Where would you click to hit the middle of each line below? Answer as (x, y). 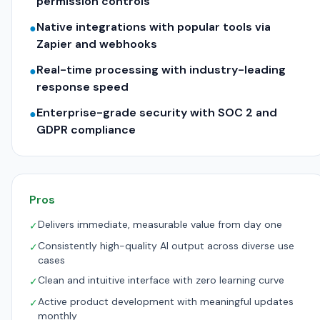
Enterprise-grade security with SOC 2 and (157, 112)
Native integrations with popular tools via (154, 27)
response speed (82, 87)
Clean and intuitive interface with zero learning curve (161, 280)
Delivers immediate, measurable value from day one (160, 224)
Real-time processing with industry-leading (161, 70)
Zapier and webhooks (97, 44)
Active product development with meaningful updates (166, 301)
